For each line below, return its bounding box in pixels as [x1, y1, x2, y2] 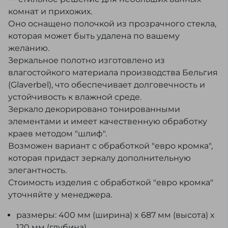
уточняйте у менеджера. [8, 190, 112, 199]
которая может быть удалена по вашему [8, 31, 180, 41]
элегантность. [8, 165, 67, 175]
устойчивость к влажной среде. [8, 92, 141, 102]
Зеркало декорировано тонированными [8, 104, 180, 114]
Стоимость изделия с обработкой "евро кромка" [8, 178, 213, 187]
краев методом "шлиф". [8, 129, 107, 138]
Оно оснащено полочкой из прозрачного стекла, [8, 19, 216, 28]
